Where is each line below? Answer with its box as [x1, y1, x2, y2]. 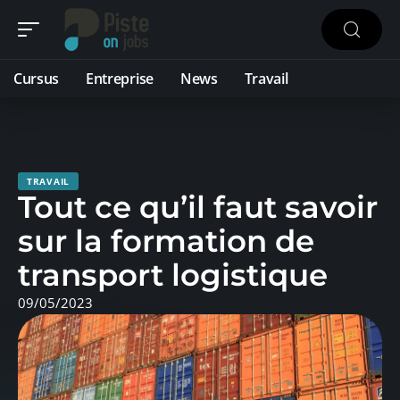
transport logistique [18, 256, 328, 294]
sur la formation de [18, 222, 314, 260]
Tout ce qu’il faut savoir [18, 188, 378, 226]
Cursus [13, 69, 60, 88]
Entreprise [86, 69, 154, 88]
